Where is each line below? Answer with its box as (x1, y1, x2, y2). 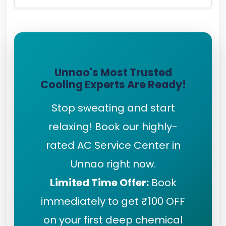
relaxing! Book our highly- (48, 120, 178, 134)
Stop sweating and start (51, 101, 175, 115)
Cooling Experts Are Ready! (40, 77, 186, 92)
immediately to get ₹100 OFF (41, 194, 185, 208)
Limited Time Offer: (49, 176, 149, 190)
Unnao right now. (70, 157, 156, 171)
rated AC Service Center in (45, 138, 181, 152)
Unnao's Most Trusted (54, 65, 172, 80)
